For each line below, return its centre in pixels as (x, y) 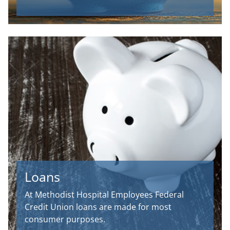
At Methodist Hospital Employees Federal (104, 195)
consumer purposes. (65, 219)
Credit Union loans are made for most (98, 207)
